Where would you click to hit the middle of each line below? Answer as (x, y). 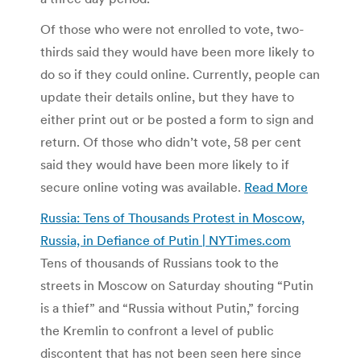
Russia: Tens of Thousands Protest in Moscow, (172, 217)
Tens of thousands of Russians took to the (160, 262)
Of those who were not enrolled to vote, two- (172, 29)
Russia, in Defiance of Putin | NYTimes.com (166, 240)
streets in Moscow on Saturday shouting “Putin (177, 285)
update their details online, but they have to (167, 96)
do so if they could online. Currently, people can (180, 74)
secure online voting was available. (142, 187)
